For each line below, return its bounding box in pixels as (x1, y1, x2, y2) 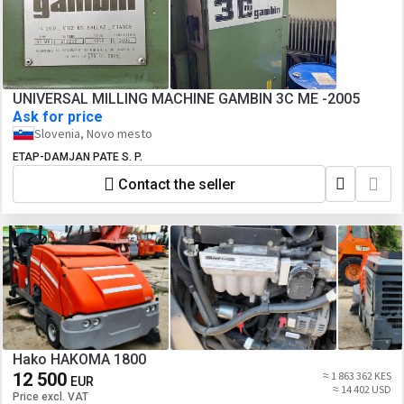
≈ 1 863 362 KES (323, 369, 391, 382)
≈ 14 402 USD (333, 382, 391, 396)
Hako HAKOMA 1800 (13, 351, 146, 368)
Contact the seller (117, 175, 235, 193)
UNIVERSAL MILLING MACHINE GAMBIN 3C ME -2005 (13, 90, 360, 107)
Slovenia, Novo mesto (34, 125, 152, 142)
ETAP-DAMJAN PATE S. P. (13, 151, 142, 163)
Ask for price (13, 108, 103, 125)
